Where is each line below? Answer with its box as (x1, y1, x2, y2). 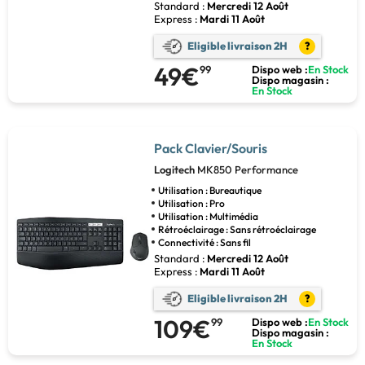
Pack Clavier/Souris (153, 139, 267, 156)
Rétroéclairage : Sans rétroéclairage (157, 222, 316, 235)
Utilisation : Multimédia (157, 209, 258, 222)
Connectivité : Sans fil (157, 235, 251, 248)
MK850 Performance (196, 162, 298, 176)
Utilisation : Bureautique (157, 183, 262, 196)
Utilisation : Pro (157, 196, 225, 209)
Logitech (153, 162, 197, 176)
